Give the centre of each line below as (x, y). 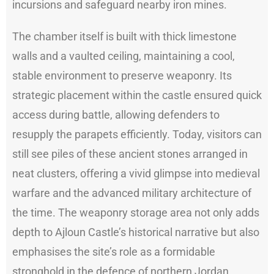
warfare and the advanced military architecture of (132, 193)
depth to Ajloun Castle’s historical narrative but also (136, 232)
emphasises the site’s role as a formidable (114, 251)
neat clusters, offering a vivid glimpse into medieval (136, 173)
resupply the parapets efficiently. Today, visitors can (137, 134)
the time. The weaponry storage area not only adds (136, 212)
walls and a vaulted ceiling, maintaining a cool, (124, 56)
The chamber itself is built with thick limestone (124, 36)
